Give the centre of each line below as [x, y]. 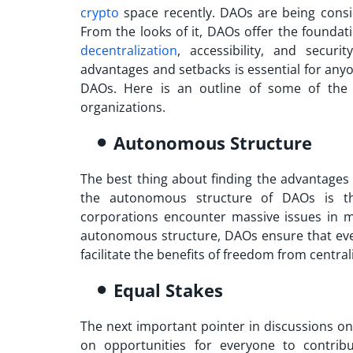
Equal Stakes [168, 290]
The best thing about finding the [181, 178]
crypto [100, 12]
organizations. [124, 107]
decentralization [129, 50]
